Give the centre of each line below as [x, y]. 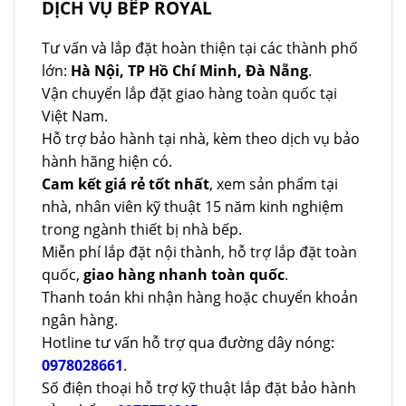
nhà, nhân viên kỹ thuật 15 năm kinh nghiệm [193, 206]
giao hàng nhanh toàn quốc [184, 274]
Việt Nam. [75, 116]
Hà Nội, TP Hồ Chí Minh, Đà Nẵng [189, 70]
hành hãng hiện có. [107, 161]
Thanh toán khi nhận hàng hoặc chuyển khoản [200, 297]
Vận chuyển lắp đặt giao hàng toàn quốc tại [189, 93]
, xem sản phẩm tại [274, 184]
